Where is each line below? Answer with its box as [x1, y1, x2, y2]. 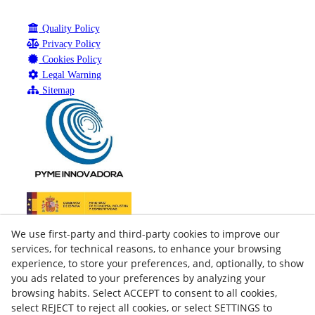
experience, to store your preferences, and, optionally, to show [11, 257, 304, 270]
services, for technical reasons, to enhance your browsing [11, 242, 281, 255]
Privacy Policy [39, 39, 101, 50]
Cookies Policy [39, 54, 102, 65]
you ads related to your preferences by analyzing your [11, 271, 266, 285]
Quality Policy [39, 23, 100, 34]
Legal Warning [39, 70, 101, 81]
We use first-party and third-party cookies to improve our [11, 227, 280, 240]
